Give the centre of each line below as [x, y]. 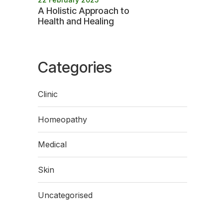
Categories [75, 67]
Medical [52, 145]
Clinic [48, 94]
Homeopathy [62, 119]
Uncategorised [65, 195]
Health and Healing [76, 21]
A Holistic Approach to [84, 11]
